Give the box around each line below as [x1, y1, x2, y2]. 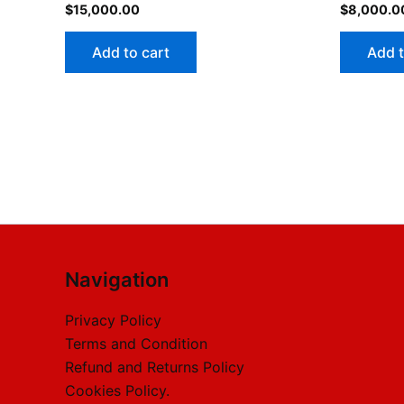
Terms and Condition [65, 335, 207, 353]
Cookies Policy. [65, 381, 170, 399]
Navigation [65, 267, 169, 291]
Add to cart [92, 43, 170, 62]
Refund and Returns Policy [65, 358, 244, 376]
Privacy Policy [65, 311, 161, 329]
